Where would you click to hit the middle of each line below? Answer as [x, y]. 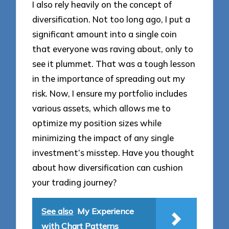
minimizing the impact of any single [103, 138]
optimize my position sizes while [97, 123]
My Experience [106, 211]
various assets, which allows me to [102, 108]
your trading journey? [75, 182]
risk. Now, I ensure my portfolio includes [110, 94]
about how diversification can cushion [108, 168]
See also [58, 211]
